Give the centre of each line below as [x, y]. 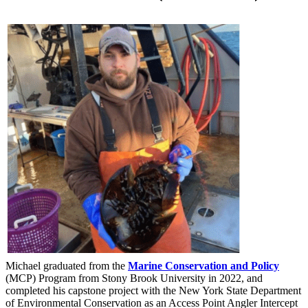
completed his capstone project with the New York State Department [153, 290]
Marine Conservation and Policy [203, 265]
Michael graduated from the [67, 265]
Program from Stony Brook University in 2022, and [151, 278]
